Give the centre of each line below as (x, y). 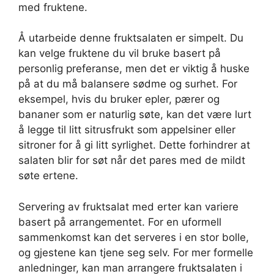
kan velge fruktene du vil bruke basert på (120, 54)
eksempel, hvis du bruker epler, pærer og (119, 99)
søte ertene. (48, 176)
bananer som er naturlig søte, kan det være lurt (135, 115)
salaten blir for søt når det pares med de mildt (132, 161)
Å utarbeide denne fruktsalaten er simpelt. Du (131, 38)
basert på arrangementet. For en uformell (120, 222)
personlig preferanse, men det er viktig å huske (134, 69)
